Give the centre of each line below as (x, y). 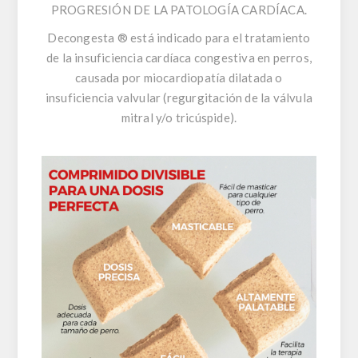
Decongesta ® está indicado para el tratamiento (179, 38)
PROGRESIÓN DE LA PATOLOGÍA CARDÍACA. (179, 10)
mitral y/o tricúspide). (179, 117)
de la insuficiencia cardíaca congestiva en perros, (179, 58)
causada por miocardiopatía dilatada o (179, 78)
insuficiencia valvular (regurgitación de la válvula (179, 97)
